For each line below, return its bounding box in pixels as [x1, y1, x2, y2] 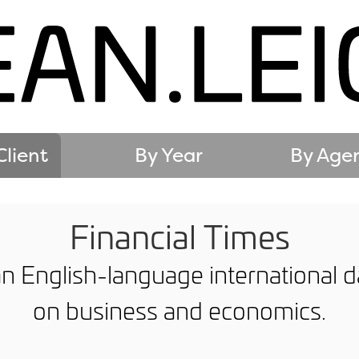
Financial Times [69, 213, 290, 258]
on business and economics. [33, 293, 326, 326]
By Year [135, 141, 204, 168]
